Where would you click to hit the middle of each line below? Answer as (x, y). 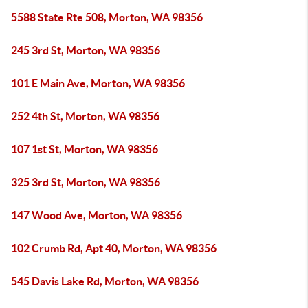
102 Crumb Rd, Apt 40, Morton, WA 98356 (114, 248)
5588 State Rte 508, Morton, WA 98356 (107, 17)
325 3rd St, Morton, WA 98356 (86, 182)
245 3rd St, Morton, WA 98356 (86, 50)
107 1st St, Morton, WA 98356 (85, 149)
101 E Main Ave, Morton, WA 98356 (98, 83)
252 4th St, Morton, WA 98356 (85, 116)
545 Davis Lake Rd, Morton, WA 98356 (105, 281)
